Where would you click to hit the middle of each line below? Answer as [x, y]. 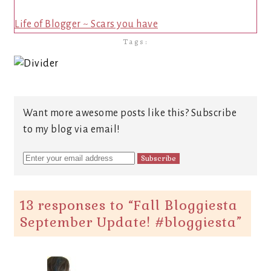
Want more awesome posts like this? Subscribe [130, 113]
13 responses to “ [77, 205]
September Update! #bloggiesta [128, 222]
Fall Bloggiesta [186, 205]
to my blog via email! [72, 129]
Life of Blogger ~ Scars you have [86, 24]
